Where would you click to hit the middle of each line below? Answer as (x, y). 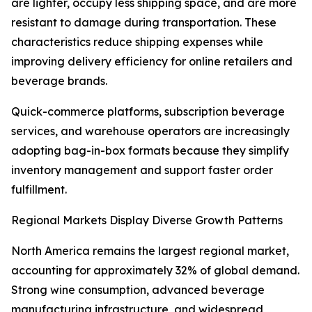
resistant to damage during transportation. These (144, 23)
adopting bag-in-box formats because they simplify (150, 151)
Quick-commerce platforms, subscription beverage (148, 112)
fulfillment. (39, 190)
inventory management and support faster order (142, 170)
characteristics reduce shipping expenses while (137, 42)
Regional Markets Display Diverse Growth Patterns (147, 220)
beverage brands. (59, 81)
